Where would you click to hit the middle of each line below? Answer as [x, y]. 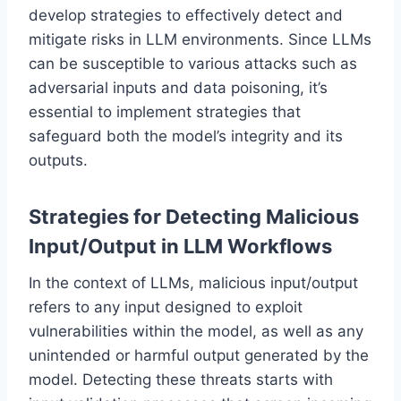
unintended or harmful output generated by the [199, 355]
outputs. [58, 160]
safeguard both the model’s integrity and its [186, 136]
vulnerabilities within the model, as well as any [196, 331]
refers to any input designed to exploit [166, 307]
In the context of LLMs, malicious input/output [193, 282]
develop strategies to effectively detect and [186, 15]
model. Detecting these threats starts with [181, 379]
